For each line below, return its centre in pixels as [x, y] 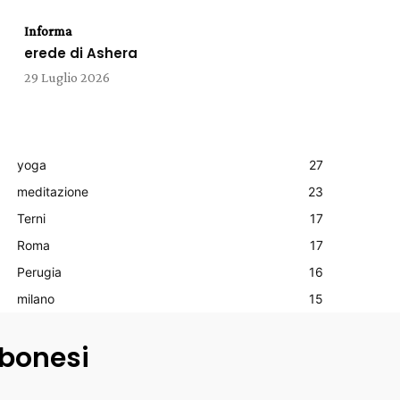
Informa [48, 31]
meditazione [52, 192]
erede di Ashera [80, 53]
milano [35, 299]
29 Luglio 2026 [67, 77]
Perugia [39, 272]
